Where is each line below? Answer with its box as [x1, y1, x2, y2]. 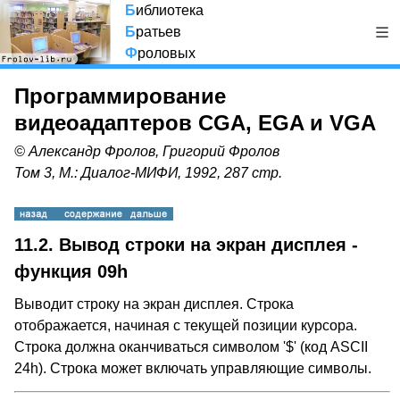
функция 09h [14, 262, 128, 281]
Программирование [14, 84, 226, 108]
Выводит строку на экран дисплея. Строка [14, 296, 294, 312]
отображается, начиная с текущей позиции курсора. [14, 318, 357, 333]
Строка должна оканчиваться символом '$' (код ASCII [14, 339, 368, 354]
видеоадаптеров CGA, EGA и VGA [14, 111, 376, 135]
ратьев [136, 24, 181, 39]
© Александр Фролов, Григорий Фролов [14, 144, 279, 159]
